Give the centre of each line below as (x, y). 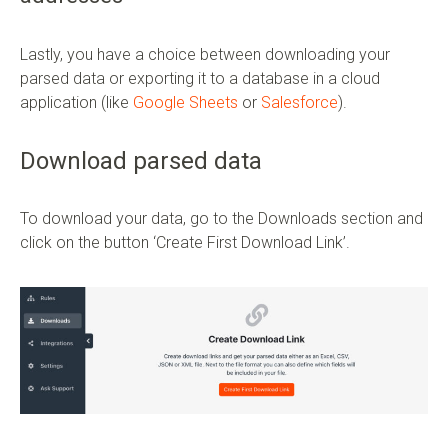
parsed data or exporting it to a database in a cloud (200, 78)
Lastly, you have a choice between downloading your (205, 54)
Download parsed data (141, 160)
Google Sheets (185, 102)
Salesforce (299, 102)
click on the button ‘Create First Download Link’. (185, 242)
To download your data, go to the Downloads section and (221, 218)
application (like (76, 102)
